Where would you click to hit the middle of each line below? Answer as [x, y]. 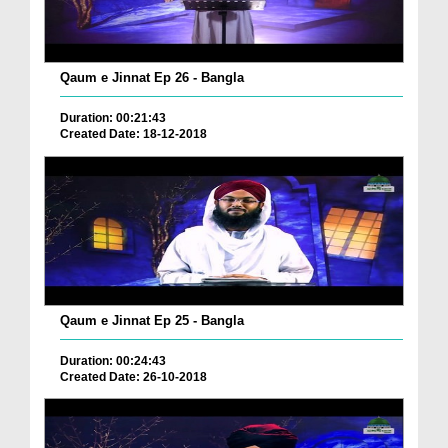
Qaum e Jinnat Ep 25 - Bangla [152, 320]
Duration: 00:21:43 [113, 118]
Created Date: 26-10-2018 [133, 376]
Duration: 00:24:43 [113, 360]
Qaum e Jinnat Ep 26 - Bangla [152, 78]
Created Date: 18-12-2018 [133, 134]
